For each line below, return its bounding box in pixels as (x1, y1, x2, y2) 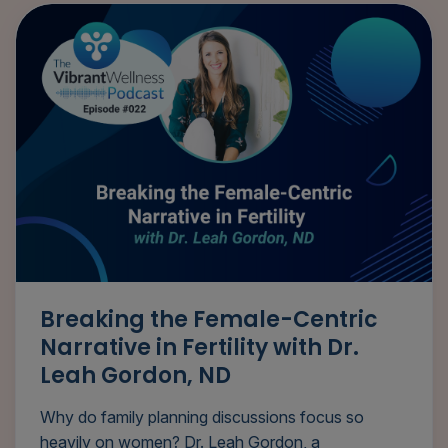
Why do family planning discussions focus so (40, 406, 364, 427)
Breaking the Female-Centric (40, 303, 378, 335)
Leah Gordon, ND (40, 359, 231, 391)
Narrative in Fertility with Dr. (40, 331, 359, 363)
